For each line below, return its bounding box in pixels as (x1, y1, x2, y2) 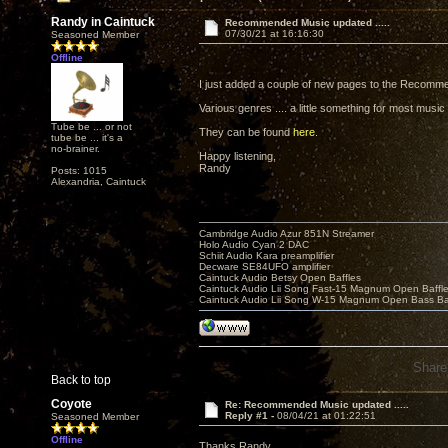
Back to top (51, 373, 111, 387)
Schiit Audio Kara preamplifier (199, 250, 334, 261)
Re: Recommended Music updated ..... (224, 399, 409, 410)
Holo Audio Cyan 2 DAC (199, 239, 309, 250)
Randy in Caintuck (51, 15, 155, 29)
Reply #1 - (224, 410, 277, 421)
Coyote (51, 397, 92, 411)
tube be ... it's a (51, 131, 123, 143)
